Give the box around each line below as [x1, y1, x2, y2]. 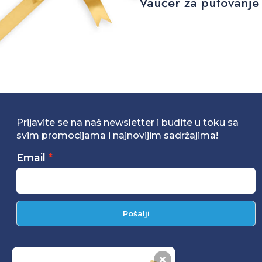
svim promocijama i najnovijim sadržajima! [16, 130, 219, 141]
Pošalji [122, 209, 150, 218]
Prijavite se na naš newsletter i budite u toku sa [16, 117, 239, 128]
